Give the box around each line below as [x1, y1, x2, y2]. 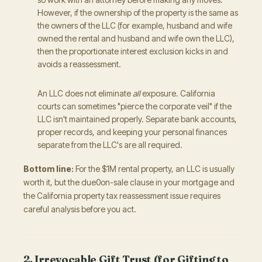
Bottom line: [23, 164, 74, 174]
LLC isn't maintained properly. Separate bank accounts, [37, 114, 237, 124]
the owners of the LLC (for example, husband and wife [37, 20, 232, 30]
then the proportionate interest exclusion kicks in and [37, 46, 228, 56]
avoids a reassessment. [37, 59, 123, 69]
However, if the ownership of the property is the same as [37, 8, 238, 18]
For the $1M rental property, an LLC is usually [74, 164, 235, 174]
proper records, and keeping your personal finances [37, 127, 227, 137]
